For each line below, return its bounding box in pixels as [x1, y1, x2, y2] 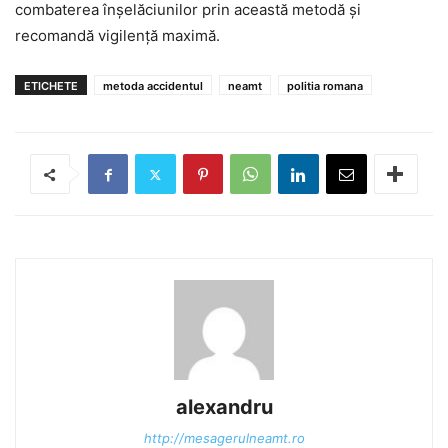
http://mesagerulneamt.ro [143, 430, 305, 446]
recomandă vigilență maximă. [15, 26, 220, 45]
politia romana [287, 79, 363, 93]
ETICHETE [24, 79, 78, 93]
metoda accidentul [103, 79, 203, 93]
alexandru [175, 395, 273, 419]
